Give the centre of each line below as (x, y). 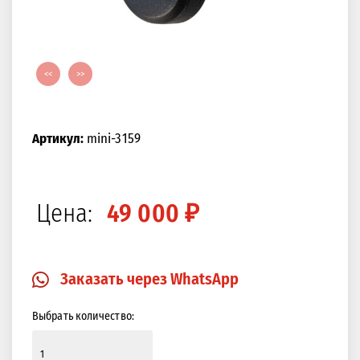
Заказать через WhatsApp (150, 279)
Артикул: (58, 139)
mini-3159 (112, 139)
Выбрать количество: (83, 317)
